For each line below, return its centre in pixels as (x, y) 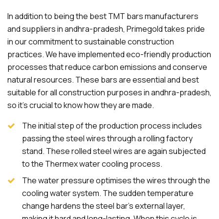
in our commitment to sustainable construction (91, 42)
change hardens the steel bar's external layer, (104, 206)
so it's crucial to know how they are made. (81, 105)
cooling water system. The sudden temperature (108, 193)
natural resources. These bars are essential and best (103, 80)
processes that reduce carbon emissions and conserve (107, 67)
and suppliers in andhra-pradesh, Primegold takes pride (106, 29)
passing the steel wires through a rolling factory (107, 138)
